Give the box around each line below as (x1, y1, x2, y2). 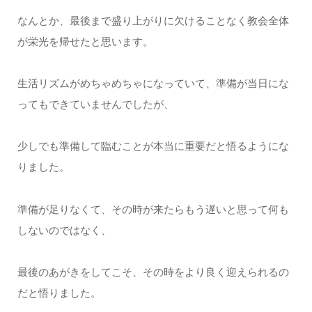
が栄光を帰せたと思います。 (17, 35, 153, 47)
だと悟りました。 (17, 287, 101, 299)
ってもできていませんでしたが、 (17, 97, 174, 110)
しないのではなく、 (17, 224, 111, 236)
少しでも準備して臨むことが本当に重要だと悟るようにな (17, 140, 289, 153)
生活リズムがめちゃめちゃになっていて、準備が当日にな (17, 77, 289, 89)
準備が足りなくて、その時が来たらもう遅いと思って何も (17, 203, 289, 215)
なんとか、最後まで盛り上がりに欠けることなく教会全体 (17, 14, 289, 26)
